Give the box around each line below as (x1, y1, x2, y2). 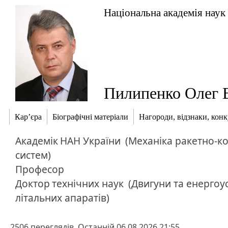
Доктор (15, 177, 50, 190)
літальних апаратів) (15, 191, 109, 205)
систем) (15, 148, 51, 162)
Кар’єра (15, 112, 42, 122)
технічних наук (52, 177, 124, 190)
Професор (15, 162, 64, 176)
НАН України (60, 134, 121, 148)
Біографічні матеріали (52, 112, 128, 122)
